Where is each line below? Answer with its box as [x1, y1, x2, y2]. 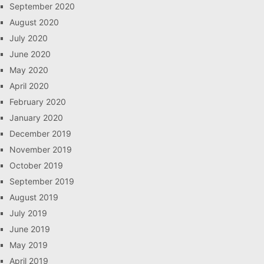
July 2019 [9, 208, 47, 218]
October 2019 [9, 160, 63, 170]
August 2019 [9, 192, 58, 202]
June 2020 [9, 49, 51, 59]
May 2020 [9, 65, 48, 75]
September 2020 [9, 1, 75, 11]
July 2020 [9, 33, 48, 43]
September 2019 [9, 176, 74, 186]
